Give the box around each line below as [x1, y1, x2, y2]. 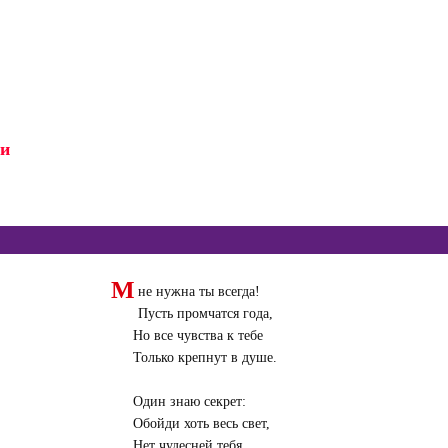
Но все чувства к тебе [132, 328, 263, 344]
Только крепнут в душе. [132, 350, 277, 366]
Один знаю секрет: [132, 394, 246, 410]
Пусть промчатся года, [137, 306, 273, 322]
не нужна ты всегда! [137, 284, 260, 300]
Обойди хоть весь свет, [132, 416, 270, 432]
